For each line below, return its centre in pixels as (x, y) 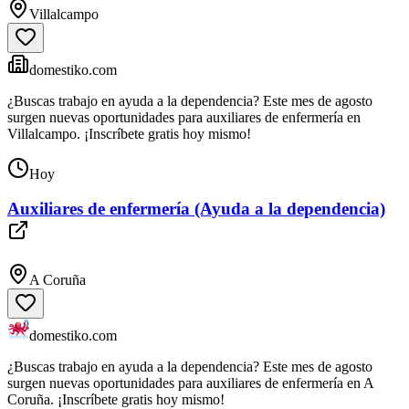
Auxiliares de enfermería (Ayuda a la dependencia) (196, 209)
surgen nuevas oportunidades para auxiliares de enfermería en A (190, 383)
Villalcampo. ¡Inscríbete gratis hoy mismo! (129, 133)
